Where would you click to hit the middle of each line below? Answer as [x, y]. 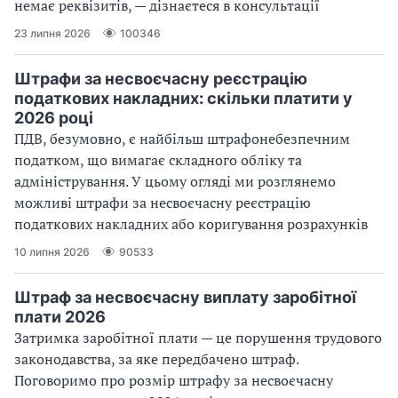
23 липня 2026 [52, 33]
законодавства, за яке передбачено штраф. [156, 359]
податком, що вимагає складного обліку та [158, 160]
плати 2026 [60, 317]
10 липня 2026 [52, 251]
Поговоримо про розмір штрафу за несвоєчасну [174, 381]
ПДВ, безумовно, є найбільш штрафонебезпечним [182, 139]
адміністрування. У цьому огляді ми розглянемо [175, 182]
